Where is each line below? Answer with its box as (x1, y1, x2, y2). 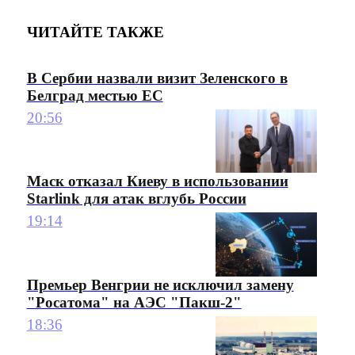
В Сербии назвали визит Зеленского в (26, 69, 288, 86)
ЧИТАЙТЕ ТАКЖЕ (26, 24, 164, 41)
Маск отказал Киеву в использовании (26, 173, 288, 190)
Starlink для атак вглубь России (26, 190, 246, 208)
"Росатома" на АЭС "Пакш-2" (26, 293, 242, 311)
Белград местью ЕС (26, 86, 163, 104)
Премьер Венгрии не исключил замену (26, 276, 294, 293)
